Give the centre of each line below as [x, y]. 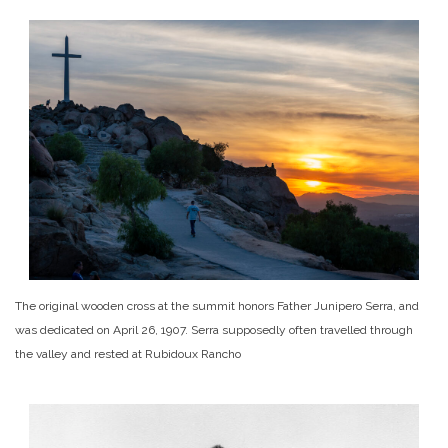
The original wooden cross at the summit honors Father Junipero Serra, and [217, 305]
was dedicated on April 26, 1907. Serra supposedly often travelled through [214, 329]
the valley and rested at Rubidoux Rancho [128, 353]
